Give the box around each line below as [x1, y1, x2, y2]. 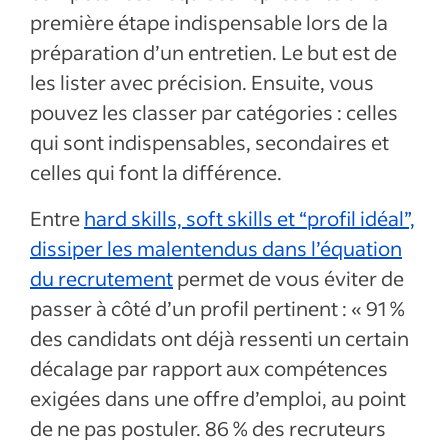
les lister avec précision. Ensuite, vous [30, 69, 374, 95]
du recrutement [30, 265, 173, 291]
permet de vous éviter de [173, 265, 404, 291]
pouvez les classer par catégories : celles [30, 99, 398, 125]
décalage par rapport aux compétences [30, 355, 388, 381]
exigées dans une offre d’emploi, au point [30, 385, 406, 411]
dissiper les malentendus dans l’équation [30, 235, 402, 261]
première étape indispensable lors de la [30, 9, 388, 35]
